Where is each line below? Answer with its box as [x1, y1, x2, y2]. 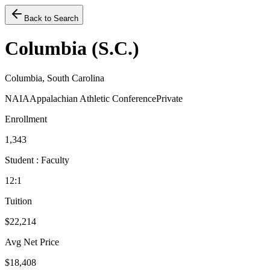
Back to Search [24, 14, 78, 23]
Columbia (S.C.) [5, 37, 139, 60]
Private [156, 93, 183, 104]
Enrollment [5, 113, 47, 124]
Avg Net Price [5, 236, 59, 247]
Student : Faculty [5, 154, 69, 165]
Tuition [5, 195, 32, 206]
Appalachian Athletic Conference [30, 93, 156, 104]
